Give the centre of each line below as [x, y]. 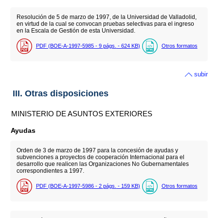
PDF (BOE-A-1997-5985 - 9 [69, 46]
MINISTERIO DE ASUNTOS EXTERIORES [82, 113]
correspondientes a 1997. [50, 171]
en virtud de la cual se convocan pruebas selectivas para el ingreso [105, 24]
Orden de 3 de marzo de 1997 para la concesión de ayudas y [97, 150]
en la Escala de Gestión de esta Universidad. [76, 31]
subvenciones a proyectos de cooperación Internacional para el [100, 157]
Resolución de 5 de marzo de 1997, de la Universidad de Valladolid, [106, 17]
